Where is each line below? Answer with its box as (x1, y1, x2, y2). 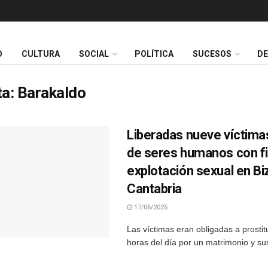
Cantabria (127, 181, 182, 196)
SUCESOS (193, 49, 232, 59)
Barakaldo (17, 84, 86, 102)
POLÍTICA (135, 49, 173, 59)
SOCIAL (79, 49, 109, 59)
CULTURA (22, 49, 60, 59)
